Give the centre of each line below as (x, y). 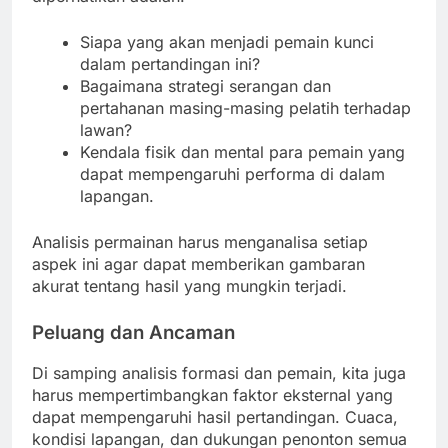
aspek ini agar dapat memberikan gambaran (198, 263)
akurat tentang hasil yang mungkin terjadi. (189, 285)
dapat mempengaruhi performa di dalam (232, 173)
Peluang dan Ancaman (133, 332)
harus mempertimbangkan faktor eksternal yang (212, 395)
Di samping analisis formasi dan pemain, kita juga (219, 373)
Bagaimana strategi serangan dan (205, 85)
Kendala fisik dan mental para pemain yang (242, 151)
